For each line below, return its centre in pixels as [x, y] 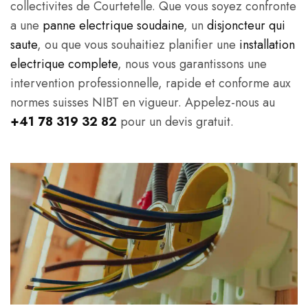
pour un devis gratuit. [175, 122]
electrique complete [64, 64]
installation [267, 45]
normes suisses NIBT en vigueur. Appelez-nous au [143, 102]
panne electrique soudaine [113, 25]
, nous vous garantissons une [192, 64]
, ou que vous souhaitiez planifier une [138, 45]
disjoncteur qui [246, 25]
